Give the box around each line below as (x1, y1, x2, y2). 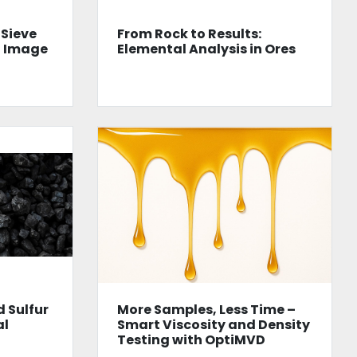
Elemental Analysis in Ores (116, 40, 296, 59)
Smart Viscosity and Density (116, 315, 310, 334)
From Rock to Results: (116, 25, 261, 44)
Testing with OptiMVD (116, 330, 265, 349)
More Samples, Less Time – (116, 300, 296, 319)
